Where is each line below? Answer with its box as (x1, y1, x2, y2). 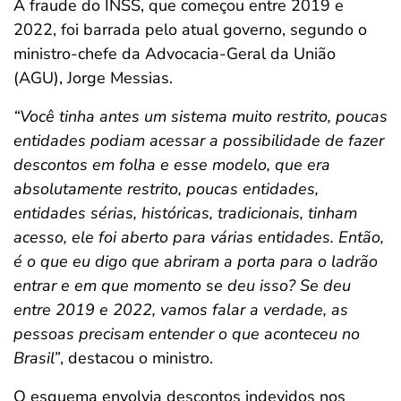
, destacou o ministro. (60, 347, 213, 369)
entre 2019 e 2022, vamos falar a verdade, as (13, 299, 348, 320)
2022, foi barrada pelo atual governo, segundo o (13, 19, 367, 40)
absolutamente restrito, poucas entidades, (13, 178, 319, 200)
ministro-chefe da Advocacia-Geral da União (13, 43, 336, 64)
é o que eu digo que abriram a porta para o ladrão (13, 251, 378, 272)
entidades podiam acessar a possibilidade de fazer (13, 130, 384, 151)
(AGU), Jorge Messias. (13, 67, 173, 89)
